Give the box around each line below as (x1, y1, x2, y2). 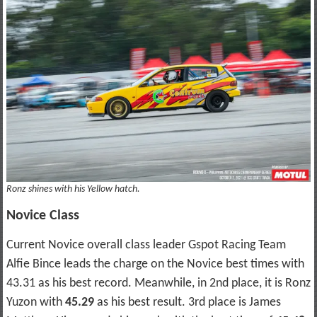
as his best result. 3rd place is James (96, 295, 281, 309)
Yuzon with (6, 295, 65, 309)
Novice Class (6, 208, 79, 223)
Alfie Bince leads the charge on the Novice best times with (6, 257, 304, 271)
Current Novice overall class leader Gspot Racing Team (6, 238, 286, 252)
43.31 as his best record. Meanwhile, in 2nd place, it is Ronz (6, 276, 311, 290)
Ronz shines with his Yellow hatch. (6, 183, 140, 195)
